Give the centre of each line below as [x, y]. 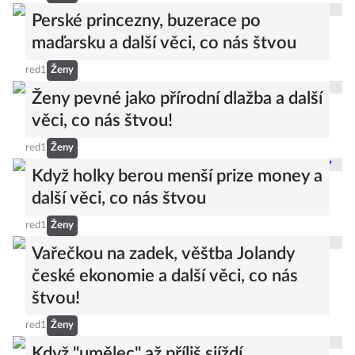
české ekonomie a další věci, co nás [165, 276]
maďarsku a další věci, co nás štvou [164, 43]
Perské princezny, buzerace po [146, 21]
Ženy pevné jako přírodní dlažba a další [177, 98]
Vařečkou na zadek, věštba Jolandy [163, 254]
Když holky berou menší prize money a [177, 176]
